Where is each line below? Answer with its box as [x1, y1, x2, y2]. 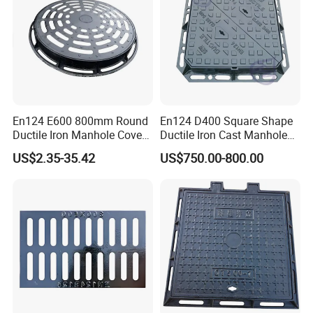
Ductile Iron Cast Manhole [159, 126, 287, 143]
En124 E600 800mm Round [13, 112, 149, 129]
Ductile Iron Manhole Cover [13, 126, 146, 143]
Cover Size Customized [159, 140, 273, 156]
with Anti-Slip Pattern [13, 140, 117, 156]
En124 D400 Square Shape [159, 112, 293, 129]
